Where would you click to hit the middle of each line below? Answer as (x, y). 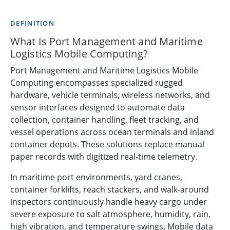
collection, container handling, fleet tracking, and (104, 120)
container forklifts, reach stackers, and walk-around (110, 190)
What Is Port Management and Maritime (107, 42)
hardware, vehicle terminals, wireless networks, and (110, 95)
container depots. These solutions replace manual (107, 145)
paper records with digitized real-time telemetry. (104, 157)
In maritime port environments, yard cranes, (96, 177)
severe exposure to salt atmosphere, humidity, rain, (110, 214)
